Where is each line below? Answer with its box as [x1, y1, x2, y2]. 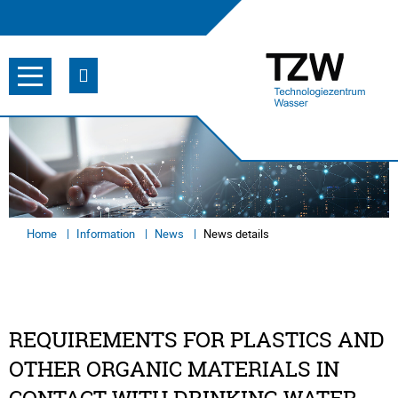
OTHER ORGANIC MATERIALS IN [9, 354, 339, 385]
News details [203, 226, 269, 243]
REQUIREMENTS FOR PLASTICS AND [9, 325, 385, 355]
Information [76, 226, 138, 243]
